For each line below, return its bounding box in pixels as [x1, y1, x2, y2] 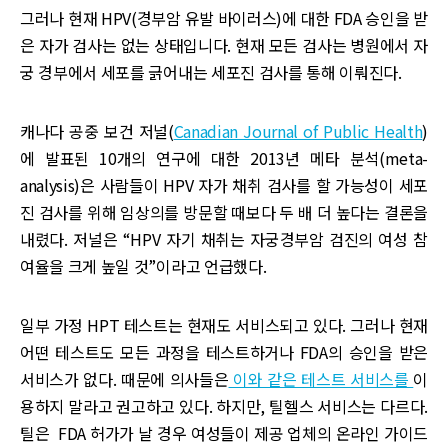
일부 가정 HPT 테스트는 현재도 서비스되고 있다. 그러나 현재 [20, 312, 428, 337]
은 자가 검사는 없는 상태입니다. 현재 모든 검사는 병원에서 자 [20, 32, 428, 57]
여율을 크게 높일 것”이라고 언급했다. [20, 253, 267, 278]
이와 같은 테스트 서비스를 [228, 366, 414, 391]
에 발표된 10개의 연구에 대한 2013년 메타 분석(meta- [20, 145, 428, 170]
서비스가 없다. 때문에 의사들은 [20, 366, 229, 391]
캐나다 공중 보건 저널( [20, 118, 174, 143]
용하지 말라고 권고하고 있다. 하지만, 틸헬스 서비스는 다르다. [20, 393, 428, 418]
